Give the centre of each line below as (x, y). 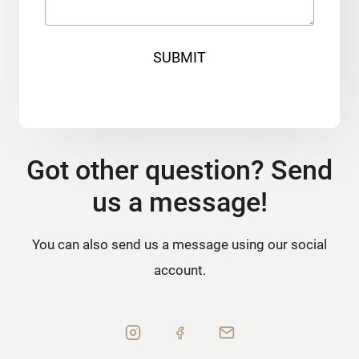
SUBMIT (179, 57)
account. (179, 270)
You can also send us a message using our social (179, 244)
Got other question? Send (179, 170)
